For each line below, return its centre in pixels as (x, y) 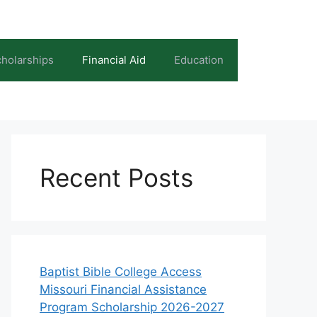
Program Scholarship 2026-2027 (132, 307)
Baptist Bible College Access (121, 272)
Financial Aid (114, 60)
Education (199, 60)
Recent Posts (116, 178)
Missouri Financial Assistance (123, 289)
